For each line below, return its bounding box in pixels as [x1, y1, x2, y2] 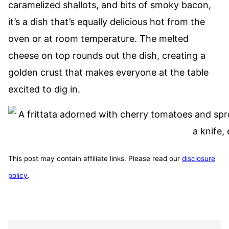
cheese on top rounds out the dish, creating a [8, 50, 205, 61]
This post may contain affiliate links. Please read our [8, 154, 182, 163]
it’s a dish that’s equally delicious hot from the [8, 16, 205, 27]
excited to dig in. [8, 84, 80, 95]
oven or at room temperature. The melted [8, 33, 189, 44]
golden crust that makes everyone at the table [8, 67, 209, 78]
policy [8, 171, 28, 180]
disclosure [182, 154, 215, 163]
